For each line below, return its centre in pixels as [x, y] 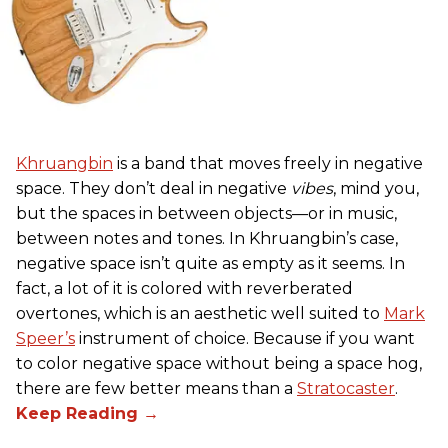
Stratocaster [346, 389]
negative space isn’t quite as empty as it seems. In [210, 264]
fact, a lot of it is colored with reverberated [184, 289]
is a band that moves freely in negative [268, 164]
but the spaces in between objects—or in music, [206, 214]
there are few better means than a [156, 389]
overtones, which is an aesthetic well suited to [200, 314]
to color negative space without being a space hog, [219, 364]
